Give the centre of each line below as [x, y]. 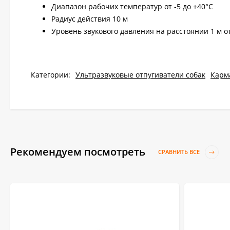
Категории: [51, 74]
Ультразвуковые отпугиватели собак [140, 74]
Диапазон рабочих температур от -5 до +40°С [132, 6]
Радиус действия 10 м [90, 18]
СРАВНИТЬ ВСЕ [180, 152]
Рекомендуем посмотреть [79, 151]
